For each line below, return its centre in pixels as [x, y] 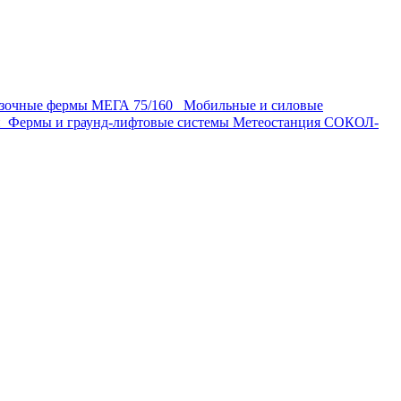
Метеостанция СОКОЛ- [306, 122]
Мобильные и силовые [253, 105]
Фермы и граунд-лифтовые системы [120, 122]
